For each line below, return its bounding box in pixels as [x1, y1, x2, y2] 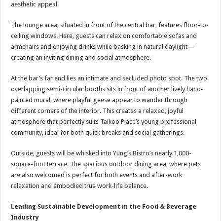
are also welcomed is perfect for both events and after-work [11, 171, 183, 179]
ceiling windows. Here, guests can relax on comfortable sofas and [11, 32, 197, 39]
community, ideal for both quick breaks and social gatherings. [11, 129, 185, 136]
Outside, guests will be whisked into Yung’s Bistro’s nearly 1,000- [11, 149, 192, 157]
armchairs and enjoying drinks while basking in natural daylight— [11, 43, 195, 50]
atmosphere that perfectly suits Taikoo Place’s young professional [11, 118, 197, 125]
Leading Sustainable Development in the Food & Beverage [11, 203, 197, 210]
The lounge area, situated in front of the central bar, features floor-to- [11, 21, 209, 29]
